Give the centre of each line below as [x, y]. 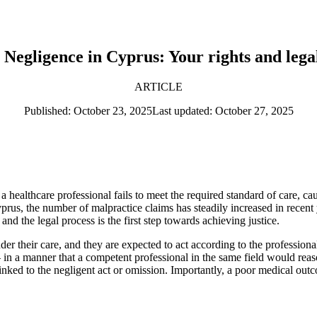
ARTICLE [158, 86]
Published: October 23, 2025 [88, 110]
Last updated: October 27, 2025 [223, 110]
